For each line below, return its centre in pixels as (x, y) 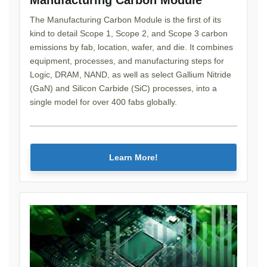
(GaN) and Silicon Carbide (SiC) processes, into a (123, 88)
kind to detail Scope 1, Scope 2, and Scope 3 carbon (129, 33)
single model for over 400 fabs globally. (103, 102)
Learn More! (133, 157)
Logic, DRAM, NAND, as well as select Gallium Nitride (131, 74)
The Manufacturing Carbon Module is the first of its (125, 19)
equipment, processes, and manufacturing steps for (127, 60)
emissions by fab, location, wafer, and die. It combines (131, 47)
